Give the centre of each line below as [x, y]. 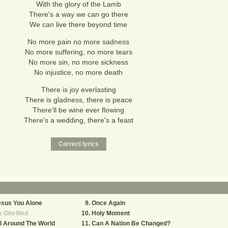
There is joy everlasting [78, 90]
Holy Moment [111, 213]
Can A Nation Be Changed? [131, 223]
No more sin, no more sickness [78, 62]
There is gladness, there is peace [78, 100]
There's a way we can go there [78, 14]
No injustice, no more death [78, 72]
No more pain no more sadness [78, 42]
